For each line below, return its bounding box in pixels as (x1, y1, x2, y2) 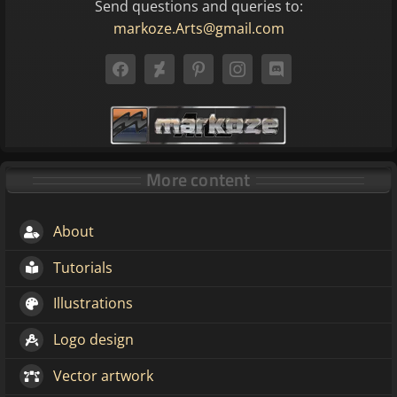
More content (146, 165, 251, 193)
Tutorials (53, 257, 113, 277)
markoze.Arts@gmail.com (113, 18, 284, 38)
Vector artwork (53, 366, 154, 386)
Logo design (53, 330, 135, 350)
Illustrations (53, 293, 134, 314)
